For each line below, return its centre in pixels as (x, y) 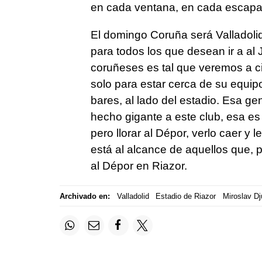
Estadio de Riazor (186, 196)
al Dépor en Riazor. (139, 166)
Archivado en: (85, 196)
